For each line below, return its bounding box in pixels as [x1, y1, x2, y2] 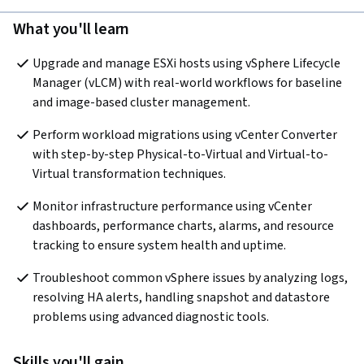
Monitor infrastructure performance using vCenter [32, 197, 312, 216]
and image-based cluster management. [32, 93, 250, 112]
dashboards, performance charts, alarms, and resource [32, 217, 334, 236]
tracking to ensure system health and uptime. [32, 236, 286, 255]
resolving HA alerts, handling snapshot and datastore [32, 288, 330, 307]
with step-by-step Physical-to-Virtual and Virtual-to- [32, 145, 328, 164]
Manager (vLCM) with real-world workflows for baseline [32, 74, 342, 93]
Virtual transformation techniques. [32, 165, 226, 184]
